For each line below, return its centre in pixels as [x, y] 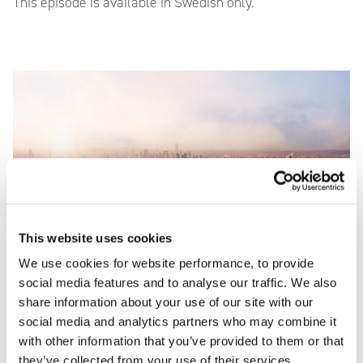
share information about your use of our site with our [166, 302]
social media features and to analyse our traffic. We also [178, 283]
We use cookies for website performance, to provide [166, 263]
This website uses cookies [96, 237]
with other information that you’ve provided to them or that [181, 341]
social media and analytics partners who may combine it [177, 322]
